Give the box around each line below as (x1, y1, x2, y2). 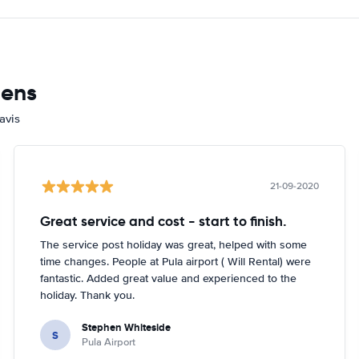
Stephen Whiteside (82, 320, 171, 335)
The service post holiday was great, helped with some (40, 238, 308, 252)
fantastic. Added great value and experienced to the (40, 272, 297, 285)
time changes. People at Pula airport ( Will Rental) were (40, 255, 312, 268)
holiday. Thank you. (40, 288, 135, 302)
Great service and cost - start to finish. (40, 212, 288, 230)
